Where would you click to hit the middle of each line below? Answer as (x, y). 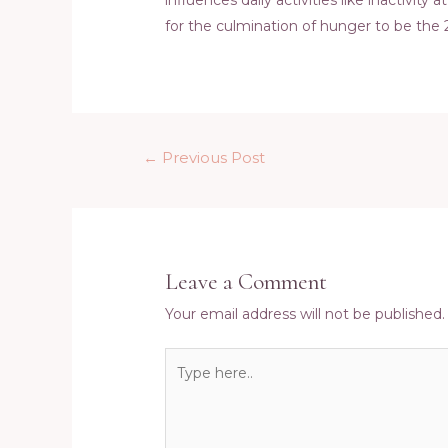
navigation (154, 179)
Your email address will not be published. (305, 314)
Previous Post (212, 158)
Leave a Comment (246, 282)
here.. (183, 386)
